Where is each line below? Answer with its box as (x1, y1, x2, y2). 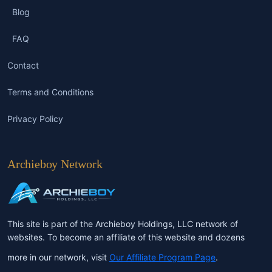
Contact (7, 60, 39, 71)
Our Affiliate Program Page (109, 251, 216, 262)
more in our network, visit (7, 251, 109, 262)
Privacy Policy (7, 114, 63, 124)
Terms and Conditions (7, 87, 93, 98)
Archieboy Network (7, 157, 103, 171)
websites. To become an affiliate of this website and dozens (7, 231, 245, 242)
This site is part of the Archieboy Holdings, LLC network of (7, 218, 238, 229)
